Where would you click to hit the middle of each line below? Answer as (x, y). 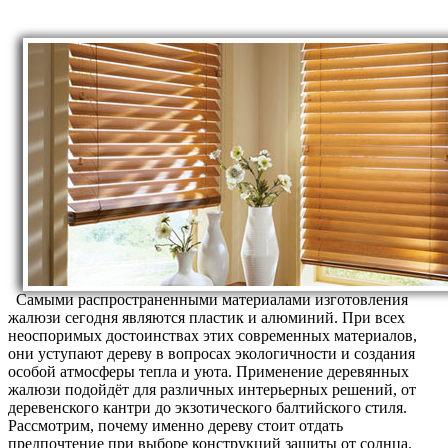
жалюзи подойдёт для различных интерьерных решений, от (212, 390)
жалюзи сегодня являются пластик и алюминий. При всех (206, 318)
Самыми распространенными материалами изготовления (208, 300)
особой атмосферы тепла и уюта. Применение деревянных (208, 372)
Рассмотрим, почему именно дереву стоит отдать (175, 426)
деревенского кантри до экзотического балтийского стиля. (207, 408)
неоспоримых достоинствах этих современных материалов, (212, 336)
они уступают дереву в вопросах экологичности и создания (211, 354)
